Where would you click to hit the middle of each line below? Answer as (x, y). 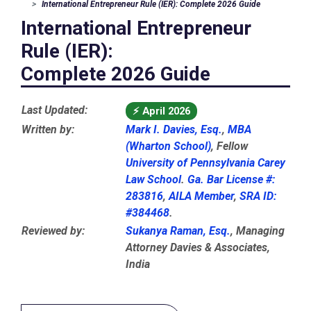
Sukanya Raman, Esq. (178, 231)
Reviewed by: (53, 231)
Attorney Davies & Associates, (198, 247)
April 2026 (165, 111)
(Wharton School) (168, 146)
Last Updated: (54, 110)
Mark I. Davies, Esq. (174, 129)
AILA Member (201, 196)
